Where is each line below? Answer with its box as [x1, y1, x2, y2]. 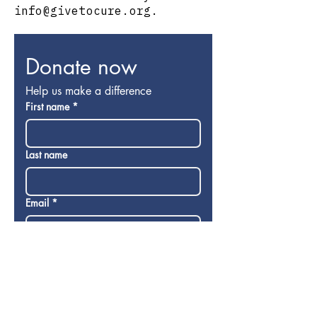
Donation [25, 244, 64, 258]
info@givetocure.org [14, 4, 151, 18]
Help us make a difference [25, 83, 151, 98]
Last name [25, 148, 67, 161]
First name [25, 100, 69, 113]
